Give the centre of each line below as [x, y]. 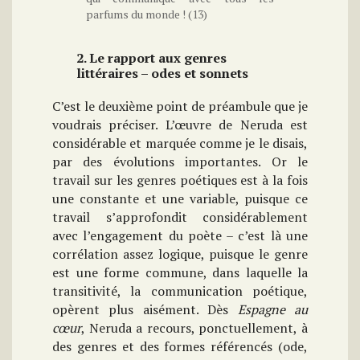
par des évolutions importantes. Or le [180, 162]
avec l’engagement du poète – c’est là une [180, 236]
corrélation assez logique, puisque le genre [180, 254]
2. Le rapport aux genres [151, 58]
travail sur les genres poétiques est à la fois [180, 180]
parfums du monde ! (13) [146, 14]
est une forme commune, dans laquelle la [180, 273]
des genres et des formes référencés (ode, [180, 347]
